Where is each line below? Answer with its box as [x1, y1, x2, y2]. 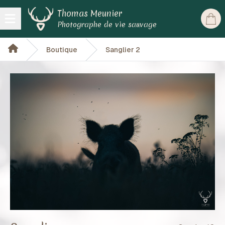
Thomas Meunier [57, 8, 122, 20]
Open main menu [9, 18, 78, 30]
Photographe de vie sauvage [57, 20, 157, 30]
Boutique [46, 45, 77, 54]
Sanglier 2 [105, 45, 140, 54]
